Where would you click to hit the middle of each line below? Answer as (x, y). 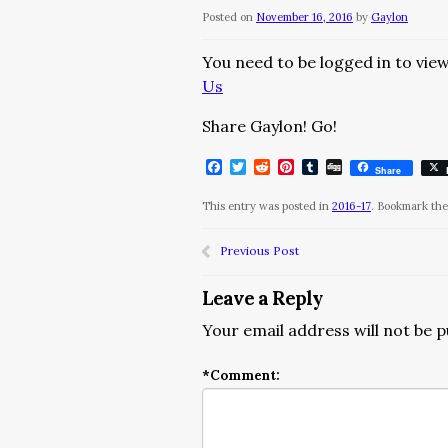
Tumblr (346, 167)
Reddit (295, 167)
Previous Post (259, 250)
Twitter (275, 167)
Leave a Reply (262, 298)
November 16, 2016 (304, 17)
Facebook (258, 167)
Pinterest (330, 167)
